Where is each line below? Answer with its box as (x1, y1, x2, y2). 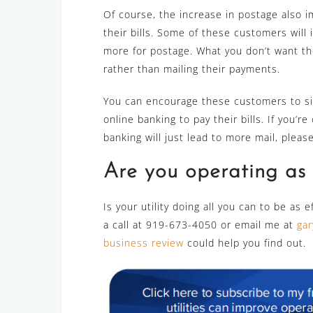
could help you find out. (184, 236, 306, 250)
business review (103, 236, 184, 250)
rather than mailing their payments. (103, 62, 280, 76)
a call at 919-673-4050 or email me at (103, 218, 297, 232)
